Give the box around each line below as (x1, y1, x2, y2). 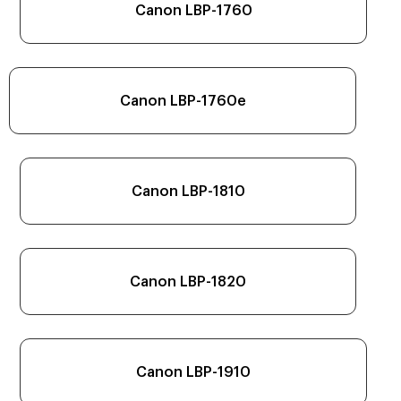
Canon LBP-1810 (131, 183, 245, 199)
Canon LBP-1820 (130, 274, 246, 289)
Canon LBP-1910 (136, 364, 251, 380)
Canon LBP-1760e (119, 93, 246, 108)
